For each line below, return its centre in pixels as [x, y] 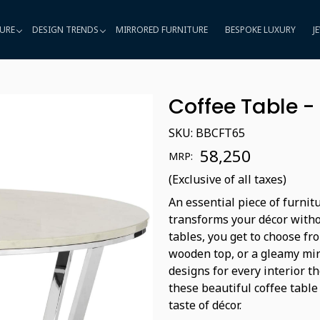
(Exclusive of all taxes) [227, 179]
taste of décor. [205, 305]
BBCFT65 [220, 133]
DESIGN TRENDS [65, 29]
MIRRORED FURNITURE [161, 29]
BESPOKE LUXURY [260, 29]
